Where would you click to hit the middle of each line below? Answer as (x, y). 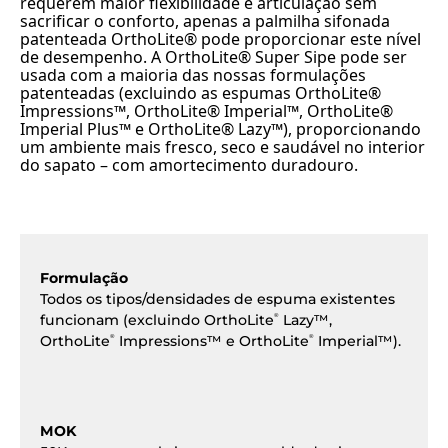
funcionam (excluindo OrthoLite (157, 320)
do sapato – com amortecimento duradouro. (189, 165)
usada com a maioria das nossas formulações (193, 75)
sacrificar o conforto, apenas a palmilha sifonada (205, 21)
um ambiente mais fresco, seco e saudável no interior (222, 147)
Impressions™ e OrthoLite (212, 341)
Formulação (84, 278)
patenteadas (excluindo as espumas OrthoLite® (200, 93)
